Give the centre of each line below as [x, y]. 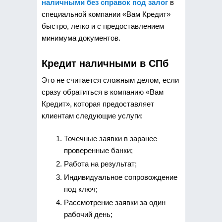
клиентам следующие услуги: [92, 115]
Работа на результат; [100, 164]
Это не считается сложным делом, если [110, 80]
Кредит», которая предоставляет [98, 104]
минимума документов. [81, 38]
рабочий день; [88, 214]
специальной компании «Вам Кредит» [106, 14]
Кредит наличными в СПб [105, 63]
